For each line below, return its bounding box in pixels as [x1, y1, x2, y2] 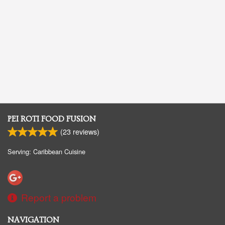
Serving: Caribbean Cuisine [8, 147, 85, 157]
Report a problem [21, 190, 96, 204]
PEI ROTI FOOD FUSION [8, 115, 96, 124]
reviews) [71, 126, 99, 137]
